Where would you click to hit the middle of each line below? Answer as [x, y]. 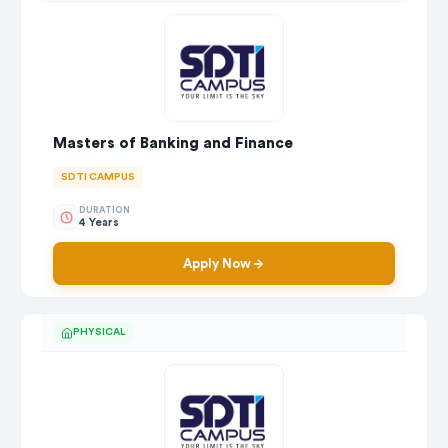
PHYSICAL [99, 332]
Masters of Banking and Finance [173, 144]
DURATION [104, 210]
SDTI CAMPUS [98, 177]
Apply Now [217, 264]
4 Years [99, 222]
